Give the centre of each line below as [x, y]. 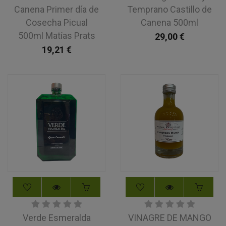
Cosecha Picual [56, 22]
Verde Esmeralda [56, 218]
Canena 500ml [169, 22]
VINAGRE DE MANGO [169, 218]
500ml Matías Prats [56, 36]
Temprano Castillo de [169, 9]
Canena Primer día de [56, 9]
